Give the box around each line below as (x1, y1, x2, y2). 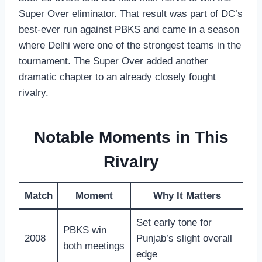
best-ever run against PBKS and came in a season (19, 24, 239, 36)
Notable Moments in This (33, 128, 229, 147)
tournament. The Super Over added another (19, 56, 208, 67)
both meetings (63, 240, 125, 252)
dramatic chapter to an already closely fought (19, 71, 216, 83)
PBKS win (63, 225, 106, 236)
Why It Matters (153, 190, 221, 202)
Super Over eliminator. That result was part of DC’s (19, 8, 243, 20)
